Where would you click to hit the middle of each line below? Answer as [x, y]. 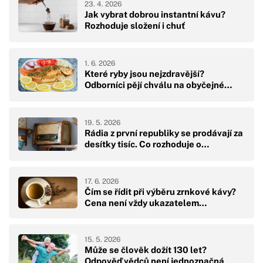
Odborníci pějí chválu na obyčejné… [158, 85]
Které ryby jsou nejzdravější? [144, 74]
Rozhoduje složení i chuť [135, 26]
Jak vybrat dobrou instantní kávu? [155, 15]
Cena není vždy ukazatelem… [146, 203]
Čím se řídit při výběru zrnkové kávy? [160, 191]
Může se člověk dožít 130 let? [146, 249]
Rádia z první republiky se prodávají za [164, 133]
